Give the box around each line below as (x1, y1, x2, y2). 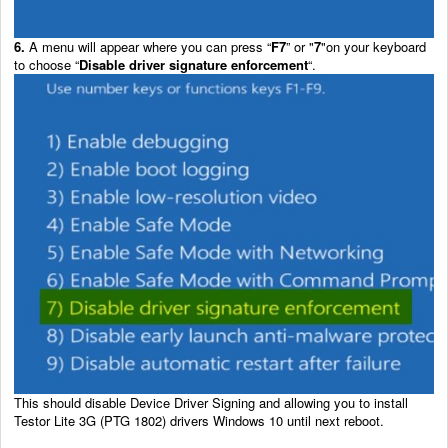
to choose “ (14, 54, 79, 74)
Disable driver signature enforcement (79, 54, 308, 74)
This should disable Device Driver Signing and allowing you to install (14, 392, 408, 412)
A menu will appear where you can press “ (25, 36, 271, 56)
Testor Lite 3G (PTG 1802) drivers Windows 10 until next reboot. (14, 410, 384, 430)
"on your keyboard (321, 36, 426, 56)
